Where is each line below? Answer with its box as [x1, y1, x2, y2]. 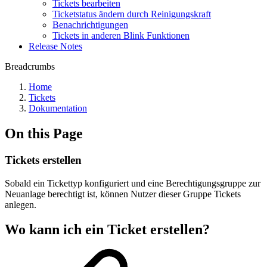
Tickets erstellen [5, 153, 82, 166]
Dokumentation [29, 103, 87, 113]
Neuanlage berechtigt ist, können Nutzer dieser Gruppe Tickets [5, 188, 241, 199]
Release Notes [29, 41, 82, 51]
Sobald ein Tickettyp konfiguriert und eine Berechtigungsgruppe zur [5, 178, 260, 188]
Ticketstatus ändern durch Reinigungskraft [52, 9, 211, 19]
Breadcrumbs [5, 61, 55, 72]
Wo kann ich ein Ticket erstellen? [5, 222, 210, 238]
